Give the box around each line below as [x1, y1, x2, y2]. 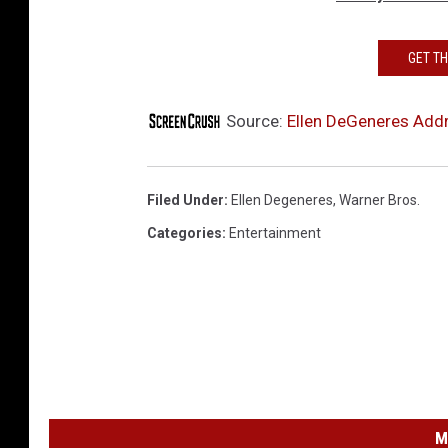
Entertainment [229, 224, 321, 241]
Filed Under [147, 191, 224, 208]
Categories [147, 224, 222, 241]
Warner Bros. [339, 191, 420, 208]
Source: [222, 110, 287, 131]
